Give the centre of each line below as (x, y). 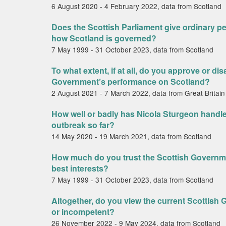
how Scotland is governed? (104, 38)
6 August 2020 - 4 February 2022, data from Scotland (136, 6)
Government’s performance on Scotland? (131, 81)
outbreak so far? (83, 125)
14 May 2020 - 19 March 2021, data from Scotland (131, 136)
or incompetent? (83, 212)
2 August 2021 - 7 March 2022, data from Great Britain (138, 93)
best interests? (80, 168)
